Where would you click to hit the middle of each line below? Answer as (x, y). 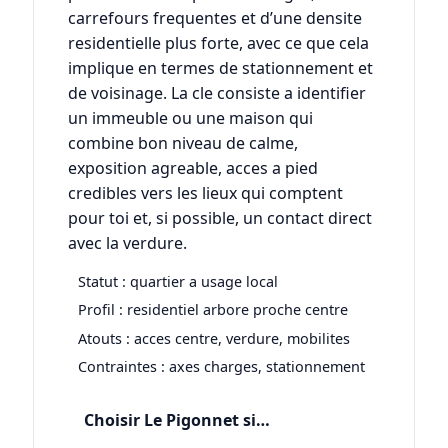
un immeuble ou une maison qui (190, 118)
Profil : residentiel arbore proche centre (212, 310)
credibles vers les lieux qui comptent (205, 193)
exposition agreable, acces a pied (192, 168)
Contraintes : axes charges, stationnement (221, 366)
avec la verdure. (127, 243)
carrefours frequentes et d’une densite (214, 18)
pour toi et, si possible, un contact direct (219, 218)
